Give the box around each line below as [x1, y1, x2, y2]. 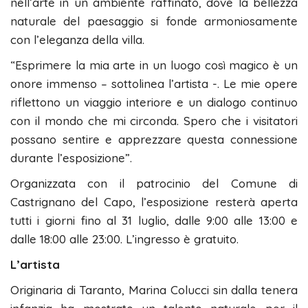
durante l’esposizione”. [10, 151, 132, 166]
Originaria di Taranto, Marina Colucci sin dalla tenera [10, 283, 298, 298]
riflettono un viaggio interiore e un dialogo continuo [10, 95, 298, 110]
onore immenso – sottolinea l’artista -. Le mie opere [10, 76, 298, 91]
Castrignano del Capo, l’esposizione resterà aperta [10, 195, 298, 210]
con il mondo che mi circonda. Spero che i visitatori [10, 113, 298, 129]
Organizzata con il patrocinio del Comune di [10, 176, 298, 191]
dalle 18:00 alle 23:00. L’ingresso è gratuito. [10, 232, 239, 247]
